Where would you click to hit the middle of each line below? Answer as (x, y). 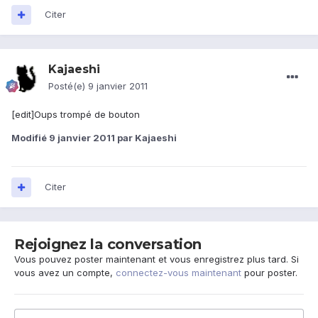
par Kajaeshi (146, 138)
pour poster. (269, 273)
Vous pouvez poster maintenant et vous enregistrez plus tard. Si (157, 259)
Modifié (30, 138)
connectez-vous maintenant (179, 273)
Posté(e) (68, 86)
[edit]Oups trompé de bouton (76, 115)
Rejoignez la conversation (108, 245)
